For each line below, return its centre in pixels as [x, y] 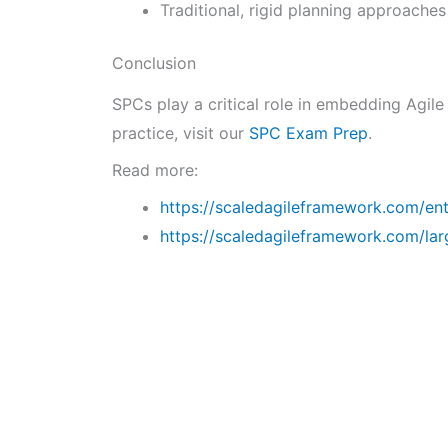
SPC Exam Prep [308, 132]
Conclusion [154, 63]
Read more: [155, 169]
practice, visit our [180, 132]
